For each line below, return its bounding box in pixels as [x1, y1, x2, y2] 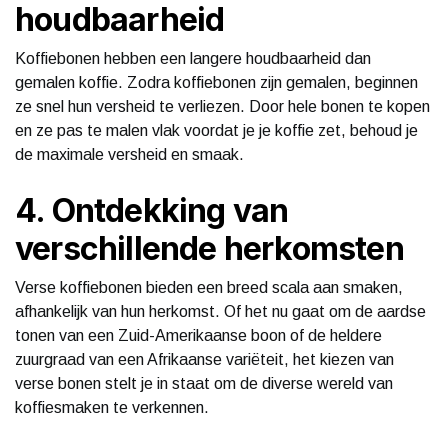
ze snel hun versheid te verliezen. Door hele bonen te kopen [15, 97, 430, 115]
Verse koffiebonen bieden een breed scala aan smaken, [15, 278, 403, 296]
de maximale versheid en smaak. [15, 145, 244, 163]
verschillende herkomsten [15, 228, 404, 268]
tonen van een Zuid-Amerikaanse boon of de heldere [15, 326, 382, 344]
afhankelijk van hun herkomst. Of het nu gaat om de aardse [15, 302, 426, 320]
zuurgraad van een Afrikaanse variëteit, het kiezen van [15, 350, 394, 368]
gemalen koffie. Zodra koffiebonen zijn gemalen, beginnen [15, 73, 418, 91]
